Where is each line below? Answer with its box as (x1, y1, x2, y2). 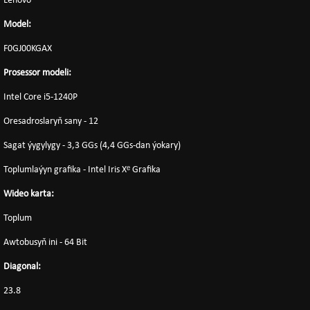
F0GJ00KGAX (3, 44, 52, 54)
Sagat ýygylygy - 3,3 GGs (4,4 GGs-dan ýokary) (3, 140, 181, 151)
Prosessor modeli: (3, 68, 92, 78)
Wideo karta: (3, 189, 62, 199)
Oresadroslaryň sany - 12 (3, 116, 98, 127)
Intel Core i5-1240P (3, 92, 77, 102)
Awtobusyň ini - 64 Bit (3, 237, 87, 248)
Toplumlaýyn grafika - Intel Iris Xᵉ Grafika (3, 165, 161, 175)
